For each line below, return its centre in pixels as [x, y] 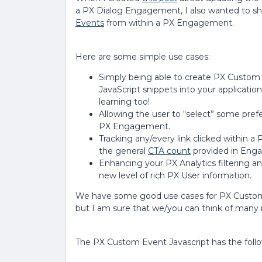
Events [90, 23]
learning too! [124, 102]
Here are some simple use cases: [143, 57]
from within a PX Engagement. [170, 23]
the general [123, 151]
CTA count [169, 151]
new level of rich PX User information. [175, 175]
